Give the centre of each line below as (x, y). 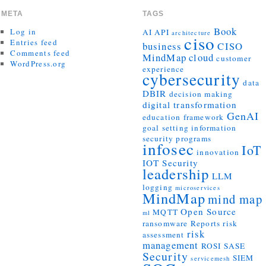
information (214, 127)
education (161, 117)
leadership (176, 173)
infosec (168, 148)
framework (204, 117)
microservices (198, 187)
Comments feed (40, 53)
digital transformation (190, 104)
